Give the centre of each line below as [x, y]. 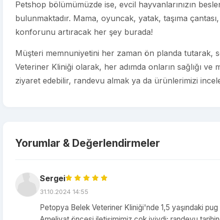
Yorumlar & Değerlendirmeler [88, 143]
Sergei [53, 178]
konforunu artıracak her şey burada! [84, 32]
